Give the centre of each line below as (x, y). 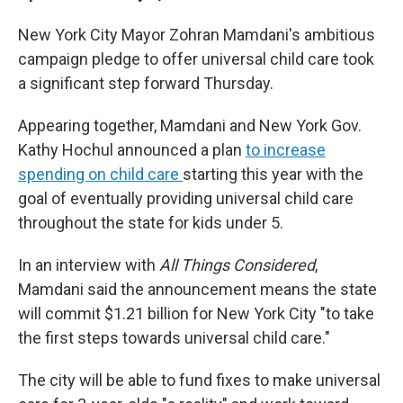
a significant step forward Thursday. (146, 83)
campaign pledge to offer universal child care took (196, 59)
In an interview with (89, 265)
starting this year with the (273, 174)
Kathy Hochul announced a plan (132, 150)
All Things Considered (237, 265)
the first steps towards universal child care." (174, 338)
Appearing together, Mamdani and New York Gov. (190, 125)
